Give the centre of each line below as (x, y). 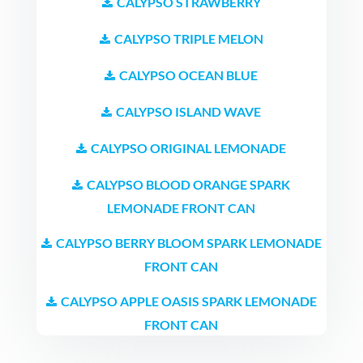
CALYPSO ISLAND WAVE (189, 111)
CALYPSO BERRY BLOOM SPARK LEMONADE (188, 242)
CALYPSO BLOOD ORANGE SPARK (189, 184)
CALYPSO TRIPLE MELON (188, 38)
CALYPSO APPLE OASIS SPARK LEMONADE (188, 301)
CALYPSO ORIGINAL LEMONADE (189, 147)
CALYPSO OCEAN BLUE (189, 75)
